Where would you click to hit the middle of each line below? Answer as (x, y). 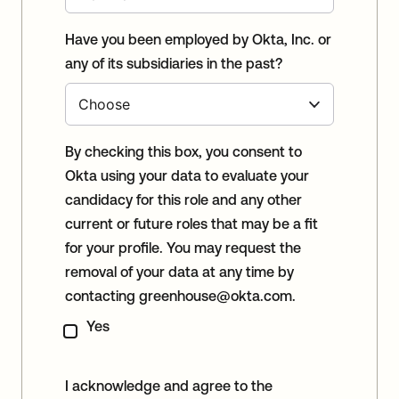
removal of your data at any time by (179, 272)
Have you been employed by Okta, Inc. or (198, 40)
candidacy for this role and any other (183, 200)
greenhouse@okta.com (216, 296)
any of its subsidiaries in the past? (174, 64)
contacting (102, 296)
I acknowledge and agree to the (169, 386)
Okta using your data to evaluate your (187, 176)
